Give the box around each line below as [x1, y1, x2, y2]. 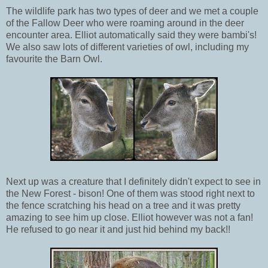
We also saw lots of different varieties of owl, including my [6, 41, 249, 52]
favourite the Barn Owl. [6, 53, 102, 64]
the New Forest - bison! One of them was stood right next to [6, 188, 255, 199]
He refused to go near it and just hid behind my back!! [6, 224, 230, 234]
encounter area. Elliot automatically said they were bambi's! [6, 29, 257, 40]
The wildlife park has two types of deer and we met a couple [6, 5, 258, 16]
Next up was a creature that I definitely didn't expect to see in [6, 176, 261, 187]
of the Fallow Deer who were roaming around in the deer [6, 17, 244, 28]
